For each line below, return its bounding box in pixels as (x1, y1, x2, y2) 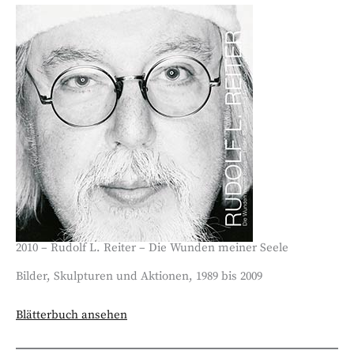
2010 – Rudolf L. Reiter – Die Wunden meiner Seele (16, 240, 288, 255)
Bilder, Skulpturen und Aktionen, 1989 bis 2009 (16, 269, 262, 284)
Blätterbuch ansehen (16, 308, 127, 323)
